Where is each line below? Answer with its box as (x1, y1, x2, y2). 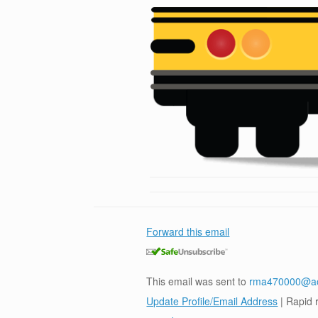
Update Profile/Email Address (146, 294, 278, 308)
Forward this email (146, 224, 230, 238)
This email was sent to (146, 274, 250, 288)
